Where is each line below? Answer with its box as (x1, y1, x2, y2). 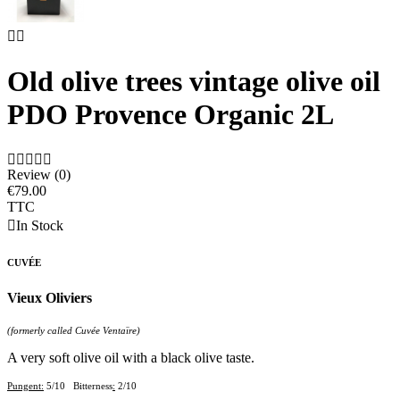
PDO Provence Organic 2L (7, 97, 334, 130)
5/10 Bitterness (44, 379, 112, 391)
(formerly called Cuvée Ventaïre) (7, 324, 140, 336)
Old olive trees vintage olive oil (7, 64, 380, 97)
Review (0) (7, 166, 71, 182)
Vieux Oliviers (7, 289, 92, 305)
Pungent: (7, 379, 44, 391)
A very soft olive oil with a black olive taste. (7, 349, 254, 365)
